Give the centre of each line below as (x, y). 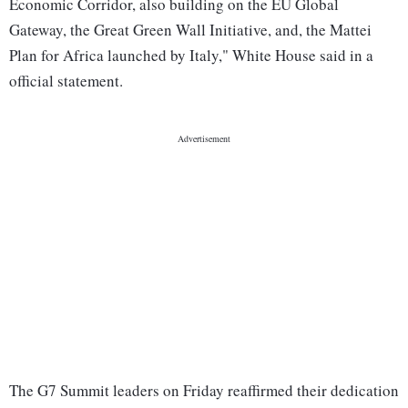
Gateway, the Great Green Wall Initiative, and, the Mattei (190, 30)
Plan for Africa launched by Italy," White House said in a (191, 56)
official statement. (66, 81)
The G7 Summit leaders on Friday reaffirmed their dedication (204, 391)
